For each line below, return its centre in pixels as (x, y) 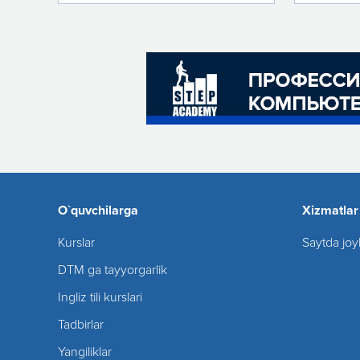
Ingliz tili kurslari (100, 297)
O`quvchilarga (98, 211)
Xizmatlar (330, 211)
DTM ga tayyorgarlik (112, 270)
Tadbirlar (81, 325)
